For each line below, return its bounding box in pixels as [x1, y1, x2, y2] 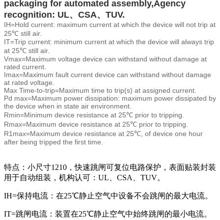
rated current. [4, 63, 46, 71]
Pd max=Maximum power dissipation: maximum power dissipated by [4, 94, 216, 103]
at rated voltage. [4, 79, 56, 87]
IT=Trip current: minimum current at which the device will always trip [4, 38, 214, 46]
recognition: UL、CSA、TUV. [4, 10, 125, 20]
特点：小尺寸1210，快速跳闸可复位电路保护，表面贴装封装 [4, 163, 216, 172]
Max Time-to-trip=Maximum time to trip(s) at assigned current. [4, 86, 196, 95]
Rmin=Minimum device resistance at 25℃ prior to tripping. [4, 111, 184, 119]
